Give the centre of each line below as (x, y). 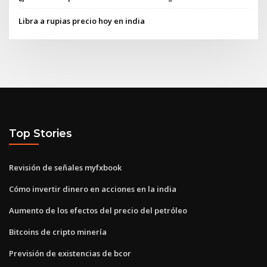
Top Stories (41, 133)
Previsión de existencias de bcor (70, 253)
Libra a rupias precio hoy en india (82, 21)
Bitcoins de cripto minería (58, 232)
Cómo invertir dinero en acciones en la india (93, 189)
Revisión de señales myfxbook (65, 167)
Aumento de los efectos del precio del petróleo (98, 210)
